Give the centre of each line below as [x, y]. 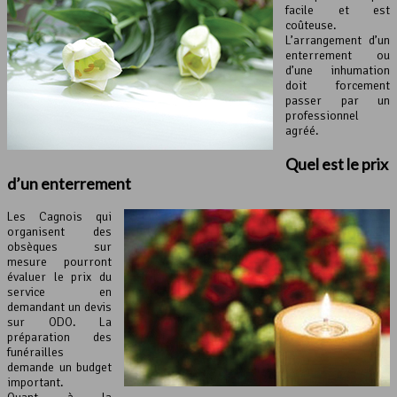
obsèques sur [59, 247]
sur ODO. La [59, 323]
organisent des [59, 232]
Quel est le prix [337, 164]
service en [59, 292]
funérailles [35, 353]
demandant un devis [59, 307]
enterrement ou [338, 56]
